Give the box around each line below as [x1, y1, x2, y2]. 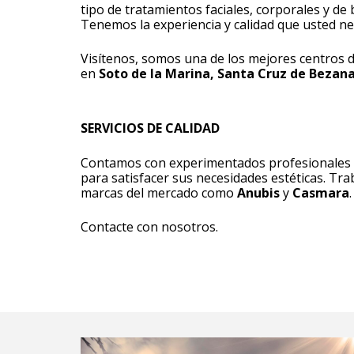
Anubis [237, 184, 280, 201]
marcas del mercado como [81, 184, 237, 201]
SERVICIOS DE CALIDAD [81, 119, 220, 137]
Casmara [292, 184, 349, 201]
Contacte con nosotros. [81, 218, 218, 235]
